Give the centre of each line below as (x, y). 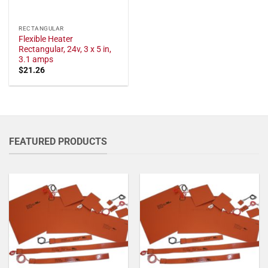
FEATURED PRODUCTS (58, 141)
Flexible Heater (46, 39)
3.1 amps (36, 59)
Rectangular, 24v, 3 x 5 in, (65, 49)
